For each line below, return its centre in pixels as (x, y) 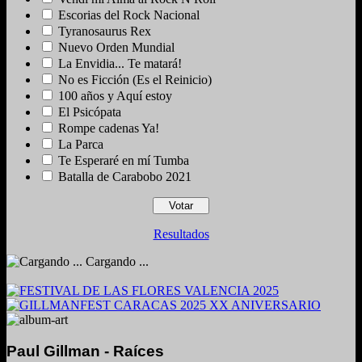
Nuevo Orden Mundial (116, 48)
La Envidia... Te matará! (120, 64)
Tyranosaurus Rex (105, 32)
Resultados (181, 234)
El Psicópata (90, 112)
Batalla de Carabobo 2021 (125, 177)
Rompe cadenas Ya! (109, 128)
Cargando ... (116, 262)
